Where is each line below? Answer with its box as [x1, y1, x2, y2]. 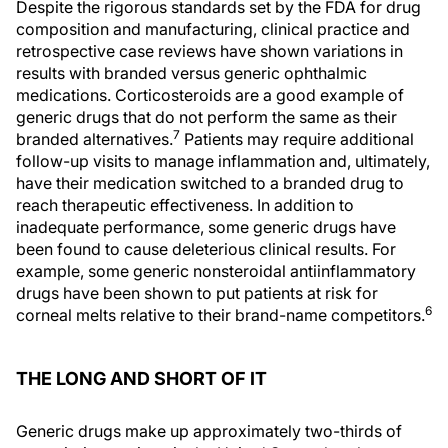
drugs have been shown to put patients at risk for [16, 283, 378, 303]
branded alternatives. [16, 129, 173, 149]
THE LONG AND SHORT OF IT [16, 368, 267, 389]
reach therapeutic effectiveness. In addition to [16, 195, 354, 215]
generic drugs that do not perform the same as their [16, 107, 397, 127]
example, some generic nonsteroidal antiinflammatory [16, 261, 416, 281]
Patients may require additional [180, 129, 414, 149]
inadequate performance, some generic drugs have [16, 217, 396, 237]
